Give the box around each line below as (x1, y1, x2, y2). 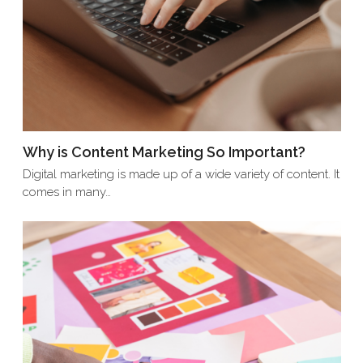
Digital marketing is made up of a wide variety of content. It (22, 166, 340, 181)
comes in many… (22, 184, 111, 199)
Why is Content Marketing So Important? (22, 143, 305, 160)
